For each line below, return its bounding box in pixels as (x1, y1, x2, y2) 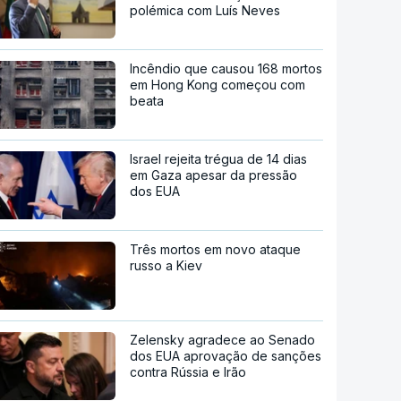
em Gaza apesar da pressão (130, 167, 298, 183)
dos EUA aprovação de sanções (130, 348, 322, 364)
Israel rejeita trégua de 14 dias (130, 151, 308, 167)
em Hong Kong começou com (130, 77, 306, 93)
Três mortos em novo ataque (130, 242, 302, 258)
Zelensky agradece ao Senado (130, 332, 316, 348)
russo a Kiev (130, 258, 203, 274)
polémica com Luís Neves (130, 3, 281, 19)
